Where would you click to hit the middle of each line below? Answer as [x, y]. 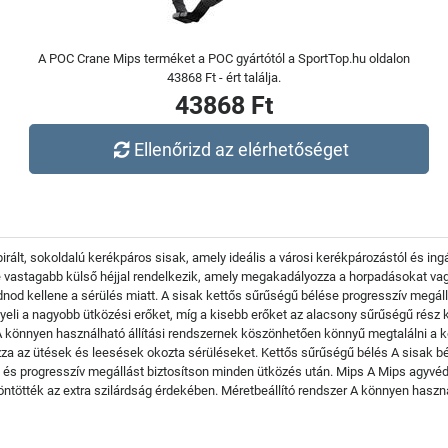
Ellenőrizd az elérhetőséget [242, 149]
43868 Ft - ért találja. [224, 77]
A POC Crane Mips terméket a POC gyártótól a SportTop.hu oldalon [224, 58]
